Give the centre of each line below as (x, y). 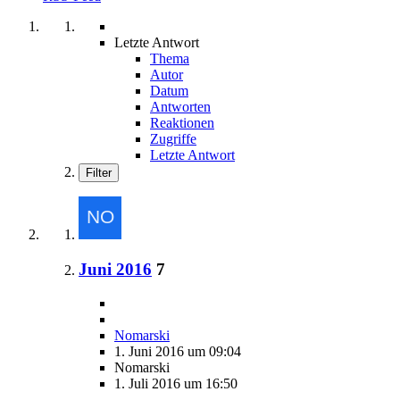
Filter (99, 172)
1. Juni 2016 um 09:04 (178, 352)
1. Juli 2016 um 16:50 (176, 384)
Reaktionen (182, 122)
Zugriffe (173, 138)
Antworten (180, 106)
